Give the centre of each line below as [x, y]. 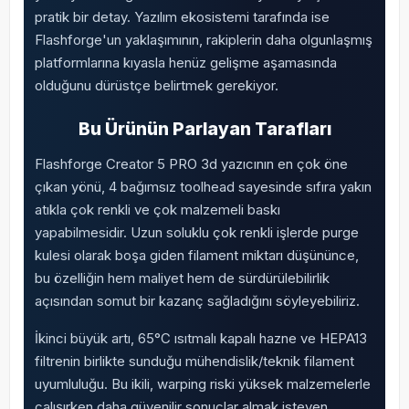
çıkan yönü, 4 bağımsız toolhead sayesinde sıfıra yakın [203, 187]
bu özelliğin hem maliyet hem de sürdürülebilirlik [182, 278]
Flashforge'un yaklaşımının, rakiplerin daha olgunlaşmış [203, 40]
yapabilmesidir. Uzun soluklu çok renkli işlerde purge [196, 232]
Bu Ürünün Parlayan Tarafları [204, 129]
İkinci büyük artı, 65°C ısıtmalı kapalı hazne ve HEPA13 [200, 338]
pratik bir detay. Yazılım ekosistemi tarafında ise [182, 17]
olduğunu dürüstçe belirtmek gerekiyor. [156, 85]
